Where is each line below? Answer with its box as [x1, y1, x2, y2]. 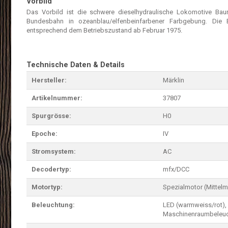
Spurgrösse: [32, 111, 71, 120]
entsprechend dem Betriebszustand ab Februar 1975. [26, 26, 182, 35]
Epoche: [32, 129, 58, 137]
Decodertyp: [32, 165, 71, 173]
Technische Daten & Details [26, 61, 125, 69]
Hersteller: [32, 76, 67, 84]
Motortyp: [32, 183, 63, 191]
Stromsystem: [32, 147, 76, 155]
